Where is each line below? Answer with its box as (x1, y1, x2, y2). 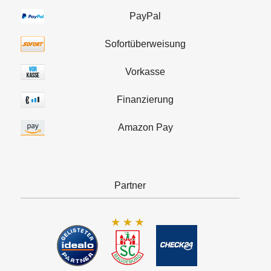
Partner (114, 180, 146, 191)
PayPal (129, 10, 161, 21)
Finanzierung (117, 94, 174, 105)
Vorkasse (125, 66, 165, 77)
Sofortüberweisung (105, 38, 186, 49)
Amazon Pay (117, 122, 173, 132)
